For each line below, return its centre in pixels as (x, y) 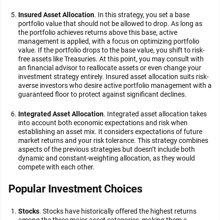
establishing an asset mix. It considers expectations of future (110, 132)
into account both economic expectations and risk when (103, 123)
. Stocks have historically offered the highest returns (118, 211)
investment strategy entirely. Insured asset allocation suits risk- (113, 77)
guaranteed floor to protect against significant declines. (102, 94)
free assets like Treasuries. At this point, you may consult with (111, 59)
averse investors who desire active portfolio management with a (115, 85)
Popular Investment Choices (75, 189)
